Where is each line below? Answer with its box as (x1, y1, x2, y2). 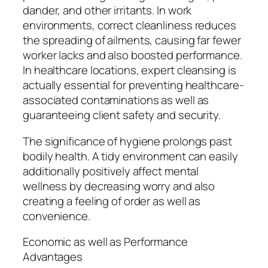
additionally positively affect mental (23, 163, 199, 179)
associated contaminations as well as (23, 92, 209, 108)
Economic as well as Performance (23, 234, 188, 250)
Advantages (23, 249, 83, 265)
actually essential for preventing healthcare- (23, 77, 244, 93)
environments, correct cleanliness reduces (23, 17, 236, 33)
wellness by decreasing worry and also (23, 178, 215, 194)
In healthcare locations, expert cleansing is (23, 62, 236, 78)
